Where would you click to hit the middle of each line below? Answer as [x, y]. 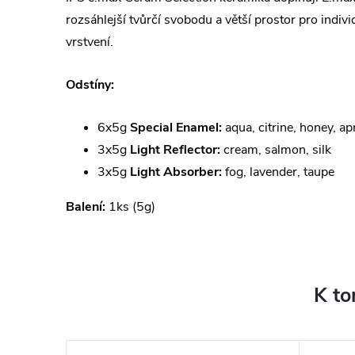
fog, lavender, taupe [278, 172]
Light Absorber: [176, 172]
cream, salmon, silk [276, 150]
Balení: [86, 207]
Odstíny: [90, 85]
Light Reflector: [175, 150]
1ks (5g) [130, 207]
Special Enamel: [176, 128]
